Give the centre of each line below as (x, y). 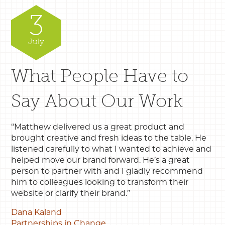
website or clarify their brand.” (71, 193)
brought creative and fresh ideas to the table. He (109, 138)
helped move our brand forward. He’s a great (101, 160)
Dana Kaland (37, 212)
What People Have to (100, 75)
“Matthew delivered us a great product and (98, 127)
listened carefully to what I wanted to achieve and (111, 149)
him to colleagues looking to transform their (100, 182)
